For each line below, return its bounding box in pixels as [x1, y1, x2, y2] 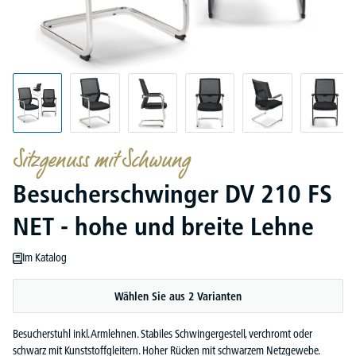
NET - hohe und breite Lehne [13, 211, 314, 242]
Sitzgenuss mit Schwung [13, 143, 189, 180]
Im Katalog [22, 250, 68, 265]
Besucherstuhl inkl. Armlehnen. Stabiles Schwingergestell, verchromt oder [13, 327, 312, 341]
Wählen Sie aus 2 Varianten [114, 289, 242, 304]
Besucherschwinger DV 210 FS [13, 179, 332, 209]
